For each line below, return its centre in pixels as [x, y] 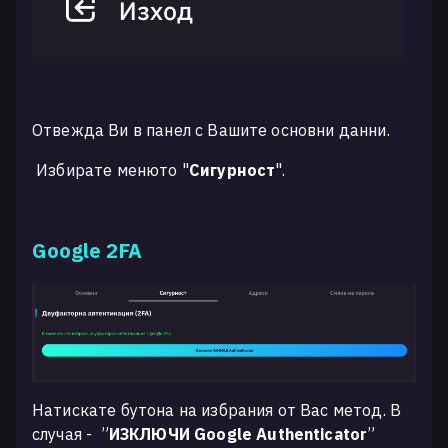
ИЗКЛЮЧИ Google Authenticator [238, 433]
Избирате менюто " [110, 170]
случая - [64, 433]
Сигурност [232, 170]
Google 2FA [87, 251]
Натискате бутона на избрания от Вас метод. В [217, 409]
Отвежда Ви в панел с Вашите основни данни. [211, 130]
